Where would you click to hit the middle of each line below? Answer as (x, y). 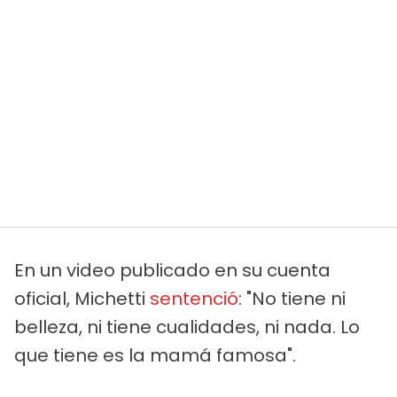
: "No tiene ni (292, 299)
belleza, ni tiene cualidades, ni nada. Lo (187, 327)
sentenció (194, 299)
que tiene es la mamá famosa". (155, 356)
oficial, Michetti (82, 299)
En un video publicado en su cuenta (172, 271)
